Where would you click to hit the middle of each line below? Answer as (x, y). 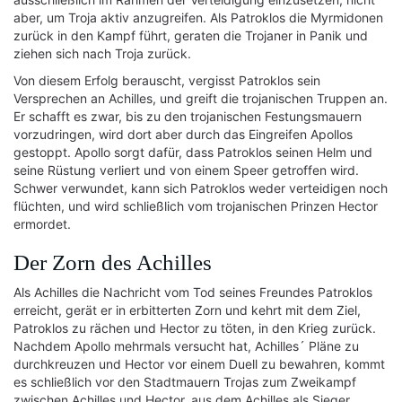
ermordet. (42, 224)
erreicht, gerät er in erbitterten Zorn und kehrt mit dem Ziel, (187, 310)
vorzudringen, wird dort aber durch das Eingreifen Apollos (183, 134)
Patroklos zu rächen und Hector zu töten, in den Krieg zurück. (195, 328)
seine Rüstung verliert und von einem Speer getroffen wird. (186, 170)
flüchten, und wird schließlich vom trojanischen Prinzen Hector (196, 206)
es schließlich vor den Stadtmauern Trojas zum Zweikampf (185, 382)
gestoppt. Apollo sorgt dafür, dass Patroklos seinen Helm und (193, 152)
